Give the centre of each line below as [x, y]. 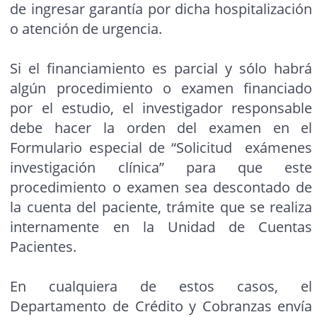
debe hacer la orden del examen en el [161, 128]
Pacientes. [44, 247]
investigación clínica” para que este [161, 168]
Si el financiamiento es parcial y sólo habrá [161, 69]
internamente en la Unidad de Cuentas [161, 227]
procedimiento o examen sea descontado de [161, 188]
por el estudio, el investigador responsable [161, 108]
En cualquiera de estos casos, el [161, 287]
